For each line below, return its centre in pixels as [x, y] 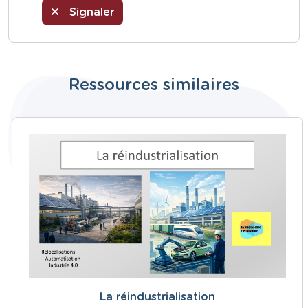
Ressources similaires [154, 85]
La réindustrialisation [157, 297]
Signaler [90, 12]
